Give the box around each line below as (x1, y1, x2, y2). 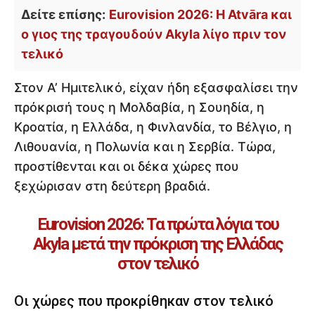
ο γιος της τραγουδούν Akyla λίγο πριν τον (21, 27, 286, 42)
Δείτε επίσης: (21, 7, 105, 22)
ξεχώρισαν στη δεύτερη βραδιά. (14, 179, 210, 194)
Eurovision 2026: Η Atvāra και (109, 7, 292, 22)
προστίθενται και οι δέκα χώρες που (14, 159, 239, 174)
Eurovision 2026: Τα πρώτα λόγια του (37, 214, 278, 235)
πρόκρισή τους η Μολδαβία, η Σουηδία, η (14, 100, 264, 115)
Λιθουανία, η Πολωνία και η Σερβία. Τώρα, (14, 139, 276, 155)
